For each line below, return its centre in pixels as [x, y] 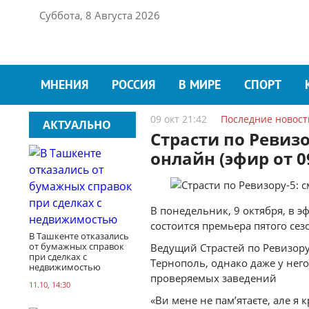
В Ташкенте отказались [79, 236]
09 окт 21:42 [179, 119]
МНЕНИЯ [64, 86]
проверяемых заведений [213, 278]
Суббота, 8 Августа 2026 [100, 15]
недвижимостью [65, 267]
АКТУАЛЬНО [77, 124]
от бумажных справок [77, 246]
